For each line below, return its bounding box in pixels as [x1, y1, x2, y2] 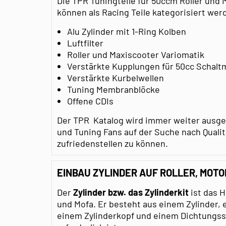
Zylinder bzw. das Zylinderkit [73, 186, 189, 198]
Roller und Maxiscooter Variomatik [67, 48, 204, 60]
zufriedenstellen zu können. [57, 137, 168, 149]
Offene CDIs [67, 95, 114, 106]
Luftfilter [67, 37, 103, 48]
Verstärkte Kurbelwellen [67, 72, 164, 83]
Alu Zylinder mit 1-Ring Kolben [67, 25, 186, 37]
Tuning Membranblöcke [67, 83, 160, 95]
